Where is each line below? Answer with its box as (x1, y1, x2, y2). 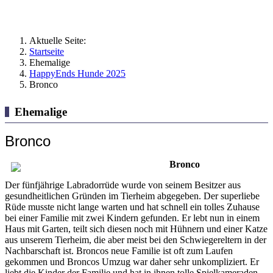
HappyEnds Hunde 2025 (29, 68, 126, 79)
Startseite (29, 46, 64, 57)
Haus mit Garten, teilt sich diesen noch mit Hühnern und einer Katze (5, 223, 268, 234)
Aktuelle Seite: (29, 35, 91, 46)
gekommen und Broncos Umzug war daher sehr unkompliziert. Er (5, 256, 259, 267)
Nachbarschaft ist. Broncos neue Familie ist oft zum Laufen (5, 245, 233, 256)
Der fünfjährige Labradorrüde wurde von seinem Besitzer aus (5, 179, 241, 190)
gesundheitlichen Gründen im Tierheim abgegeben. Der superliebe (5, 190, 260, 201)
